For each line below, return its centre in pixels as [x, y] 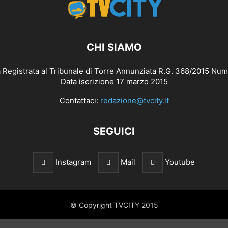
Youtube [180, 162]
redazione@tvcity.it [134, 100]
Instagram [73, 162]
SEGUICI [114, 131]
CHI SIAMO [114, 47]
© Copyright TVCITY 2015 [114, 205]
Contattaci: [80, 100]
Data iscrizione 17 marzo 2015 [114, 81]
